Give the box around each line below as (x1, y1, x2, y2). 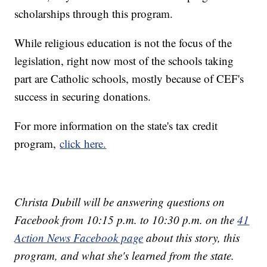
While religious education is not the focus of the (14, 35, 232, 51)
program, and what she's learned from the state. (14, 248, 235, 263)
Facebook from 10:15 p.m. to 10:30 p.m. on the (14, 212, 238, 228)
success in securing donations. (14, 89, 151, 104)
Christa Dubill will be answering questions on (14, 194, 225, 210)
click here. (60, 136, 107, 151)
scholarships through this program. (14, 6, 173, 21)
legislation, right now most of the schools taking (14, 53, 234, 69)
